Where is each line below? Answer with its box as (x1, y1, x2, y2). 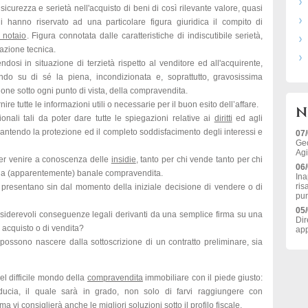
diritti (214, 113, 232, 123)
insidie (111, 155, 136, 164)
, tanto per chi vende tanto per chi (135, 155, 263, 164)
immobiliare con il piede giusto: (142, 273, 263, 283)
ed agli (232, 113, 263, 123)
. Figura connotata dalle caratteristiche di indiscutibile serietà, (26, 31, 263, 41)
